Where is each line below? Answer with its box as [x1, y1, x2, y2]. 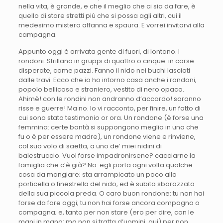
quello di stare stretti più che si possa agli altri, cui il [18, 10, 182, 20]
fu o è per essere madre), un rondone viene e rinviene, [18, 131, 196, 141]
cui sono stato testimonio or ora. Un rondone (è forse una [18, 112, 204, 122]
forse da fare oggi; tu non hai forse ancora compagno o [18, 198, 200, 208]
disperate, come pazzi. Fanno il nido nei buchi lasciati [18, 65, 190, 75]
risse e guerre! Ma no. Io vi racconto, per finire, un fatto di [18, 103, 201, 113]
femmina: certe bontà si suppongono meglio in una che [18, 122, 199, 132]
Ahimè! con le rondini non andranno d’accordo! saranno [18, 94, 201, 104]
